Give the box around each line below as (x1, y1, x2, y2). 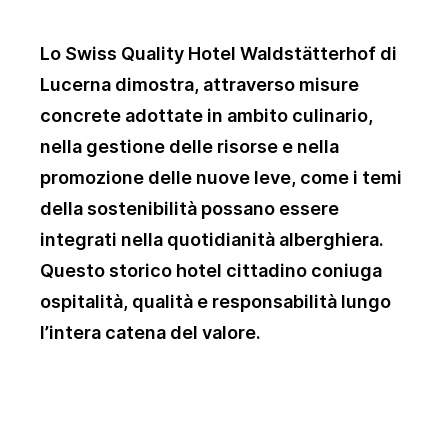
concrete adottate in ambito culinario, (40, 105, 373, 127)
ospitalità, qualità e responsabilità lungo (40, 291, 391, 313)
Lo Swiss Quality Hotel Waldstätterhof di (40, 43, 397, 65)
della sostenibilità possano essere (40, 198, 339, 220)
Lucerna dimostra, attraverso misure (40, 74, 359, 96)
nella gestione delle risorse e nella (40, 136, 339, 158)
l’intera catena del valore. (40, 322, 261, 344)
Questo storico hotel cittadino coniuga (40, 260, 382, 282)
